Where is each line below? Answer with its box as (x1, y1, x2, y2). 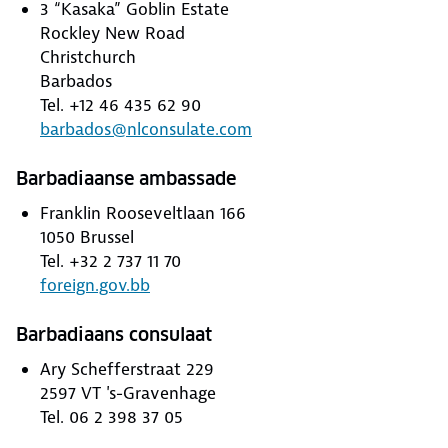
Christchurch (40, 46, 136, 68)
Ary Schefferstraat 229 (40, 358, 214, 380)
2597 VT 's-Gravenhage (40, 382, 216, 404)
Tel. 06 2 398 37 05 (40, 406, 183, 428)
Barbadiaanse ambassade (16, 167, 236, 190)
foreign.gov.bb (40, 274, 150, 296)
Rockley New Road (40, 22, 185, 44)
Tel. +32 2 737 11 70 (40, 250, 181, 272)
